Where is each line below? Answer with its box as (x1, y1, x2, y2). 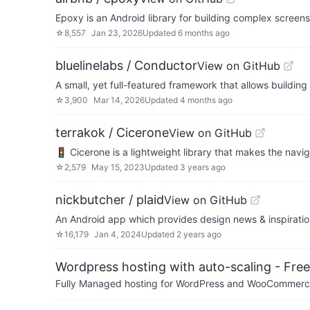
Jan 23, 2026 (91, 28, 143, 38)
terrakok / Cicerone (55, 125, 169, 140)
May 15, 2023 (91, 162, 145, 172)
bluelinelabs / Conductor (55, 58, 197, 73)
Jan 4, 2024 (94, 229, 141, 239)
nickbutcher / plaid (55, 192, 164, 207)
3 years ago (180, 162, 226, 172)
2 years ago (176, 229, 221, 239)
